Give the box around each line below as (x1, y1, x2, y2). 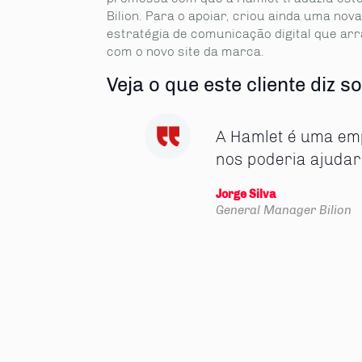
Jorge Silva (216, 187, 276, 201)
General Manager (216, 202, 316, 217)
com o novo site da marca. (107, 43, 264, 59)
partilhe (10, 245, 40, 254)
